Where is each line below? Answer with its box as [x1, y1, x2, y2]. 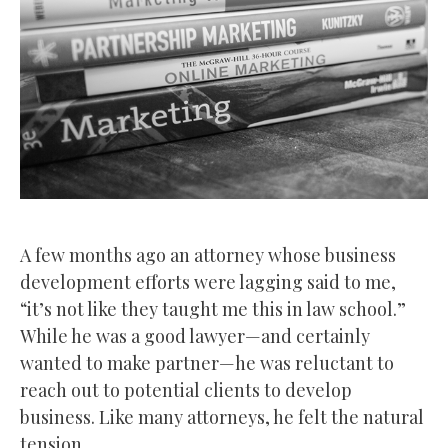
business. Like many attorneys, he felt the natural [20, 404, 424, 429]
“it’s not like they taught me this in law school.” [20, 296, 406, 321]
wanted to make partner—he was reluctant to [20, 350, 394, 375]
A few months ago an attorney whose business [20, 242, 396, 267]
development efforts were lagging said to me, [20, 269, 396, 294]
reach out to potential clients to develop [20, 377, 352, 402]
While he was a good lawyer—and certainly [20, 323, 370, 348]
